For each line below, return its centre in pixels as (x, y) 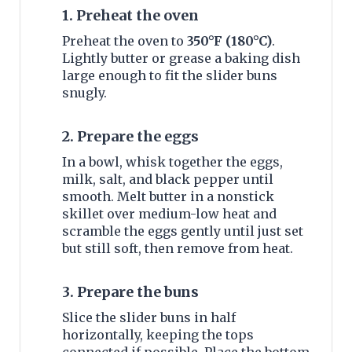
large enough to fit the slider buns (170, 76)
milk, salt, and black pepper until (168, 180)
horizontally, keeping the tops (158, 335)
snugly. (84, 93)
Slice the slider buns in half (149, 318)
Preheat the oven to (125, 41)
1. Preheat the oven (130, 16)
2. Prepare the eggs (130, 137)
